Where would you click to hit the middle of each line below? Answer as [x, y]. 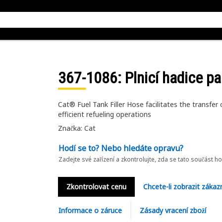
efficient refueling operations [104, 114]
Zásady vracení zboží [173, 210]
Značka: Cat [77, 128]
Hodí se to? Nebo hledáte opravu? [121, 148]
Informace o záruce [90, 210]
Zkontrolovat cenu [96, 187]
